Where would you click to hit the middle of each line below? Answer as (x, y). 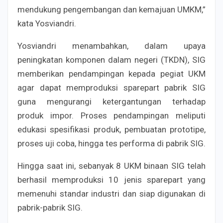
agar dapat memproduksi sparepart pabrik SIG (111, 87)
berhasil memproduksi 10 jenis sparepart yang (111, 179)
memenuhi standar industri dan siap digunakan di (111, 193)
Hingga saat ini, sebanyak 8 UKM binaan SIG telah (111, 166)
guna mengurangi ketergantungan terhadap (111, 101)
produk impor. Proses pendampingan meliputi (111, 115)
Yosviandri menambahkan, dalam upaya (111, 46)
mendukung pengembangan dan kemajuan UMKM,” (111, 9)
